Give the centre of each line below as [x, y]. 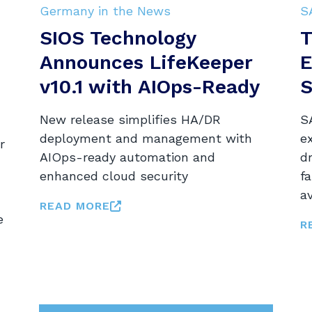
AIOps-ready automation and [128, 157]
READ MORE [75, 205]
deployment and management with [146, 138]
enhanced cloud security [114, 175]
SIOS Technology [118, 38]
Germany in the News [106, 10]
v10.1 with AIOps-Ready [150, 86]
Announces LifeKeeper [146, 62]
